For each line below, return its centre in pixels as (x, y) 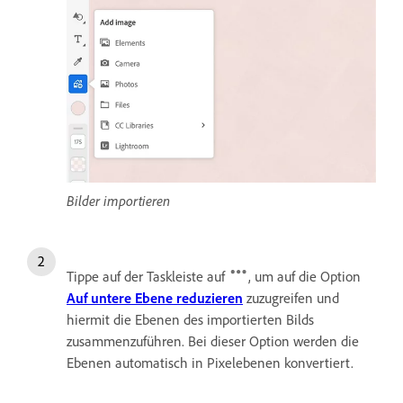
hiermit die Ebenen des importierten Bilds (190, 320)
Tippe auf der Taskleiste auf (148, 277)
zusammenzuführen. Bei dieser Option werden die (213, 341)
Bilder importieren (118, 201)
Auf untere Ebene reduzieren (155, 298)
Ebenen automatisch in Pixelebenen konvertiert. (210, 363)
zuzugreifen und (291, 298)
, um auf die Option (304, 277)
